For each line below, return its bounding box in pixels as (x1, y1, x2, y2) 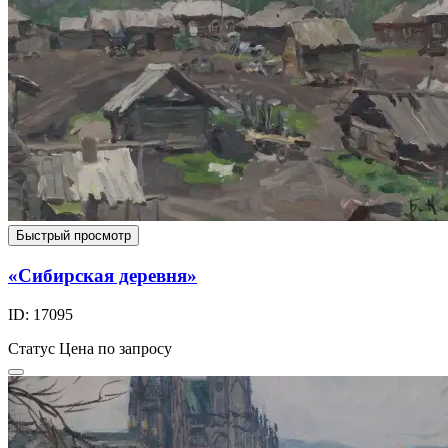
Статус (8, 339, 55, 357)
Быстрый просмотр (16, 228, 131, 244)
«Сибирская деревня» (8, 265, 197, 287)
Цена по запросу (59, 339, 172, 357)
